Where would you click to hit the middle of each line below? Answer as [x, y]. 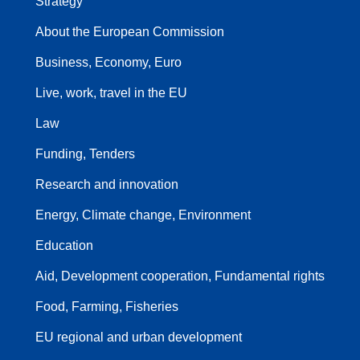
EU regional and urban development [139, 337]
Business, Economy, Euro [108, 62]
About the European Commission [130, 31]
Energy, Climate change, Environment [143, 215]
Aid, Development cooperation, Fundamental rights [180, 276]
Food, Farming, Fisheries [107, 306]
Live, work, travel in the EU [111, 92]
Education [64, 245]
